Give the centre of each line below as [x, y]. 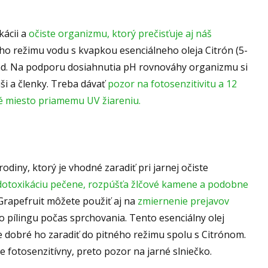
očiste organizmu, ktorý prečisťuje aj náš [120, 34]
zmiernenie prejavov [183, 201]
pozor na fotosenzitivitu [162, 84]
